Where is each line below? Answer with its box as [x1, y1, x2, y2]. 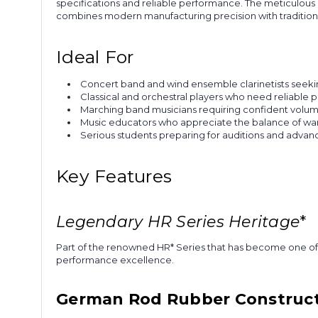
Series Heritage [172, 212, 300, 231]
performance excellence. [56, 253, 174, 265]
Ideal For [56, 45, 134, 67]
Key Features [56, 165, 172, 187]
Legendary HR [56, 212, 172, 231]
